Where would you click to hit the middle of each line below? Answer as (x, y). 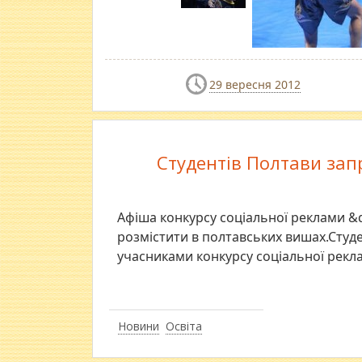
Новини (139, 326)
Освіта (184, 326)
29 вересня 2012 (255, 84)
